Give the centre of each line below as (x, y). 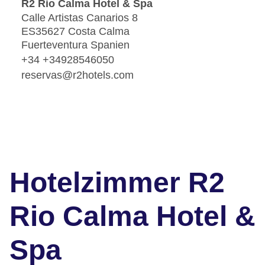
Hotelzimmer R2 (117, 183)
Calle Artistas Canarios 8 (80, 18)
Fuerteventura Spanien (75, 45)
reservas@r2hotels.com (77, 75)
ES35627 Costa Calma (75, 32)
